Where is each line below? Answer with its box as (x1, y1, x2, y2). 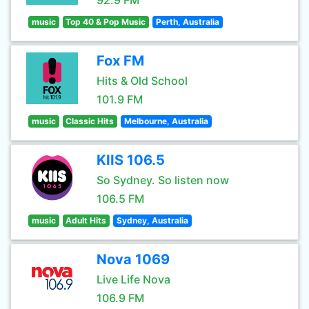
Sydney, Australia (116, 215, 188, 226)
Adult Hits (66, 215, 107, 226)
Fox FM (97, 52, 144, 69)
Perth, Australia (155, 17, 219, 27)
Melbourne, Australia (123, 116, 208, 126)
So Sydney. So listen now (97, 173, 229, 187)
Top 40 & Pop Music (66, 17, 146, 27)
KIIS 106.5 (97, 152, 165, 168)
